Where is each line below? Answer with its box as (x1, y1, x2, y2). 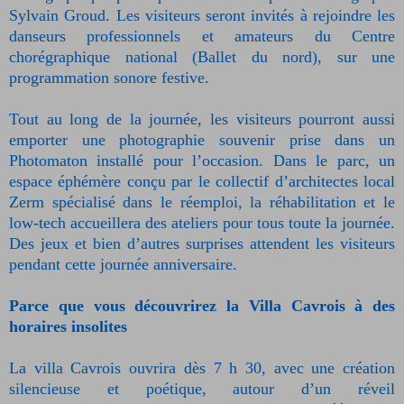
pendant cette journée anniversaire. (9, 255, 237, 274)
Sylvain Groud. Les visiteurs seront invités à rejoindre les (9, 6, 395, 25)
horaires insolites (9, 317, 127, 336)
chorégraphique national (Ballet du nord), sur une (9, 48, 395, 67)
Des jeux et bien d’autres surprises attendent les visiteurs (9, 234, 395, 253)
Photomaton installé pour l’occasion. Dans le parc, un (9, 151, 395, 170)
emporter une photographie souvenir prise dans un (9, 131, 395, 150)
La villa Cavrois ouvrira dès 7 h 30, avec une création (9, 359, 395, 378)
